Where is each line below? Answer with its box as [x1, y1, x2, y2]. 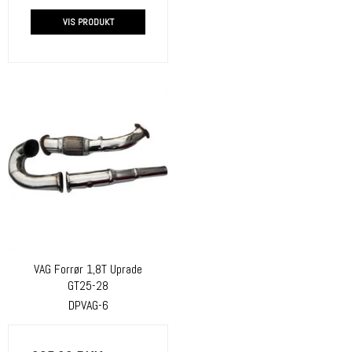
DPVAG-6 [68, 297, 108, 314]
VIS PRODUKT [62, 16, 114, 29]
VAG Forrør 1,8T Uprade [34, 262, 142, 278]
